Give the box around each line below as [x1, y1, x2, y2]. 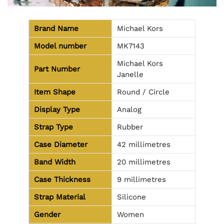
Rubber [117, 122, 143, 132]
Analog [117, 105, 141, 114]
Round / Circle [117, 87, 169, 97]
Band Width [34, 157, 75, 167]
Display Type [34, 105, 80, 114]
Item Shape [34, 87, 75, 97]
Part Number [34, 64, 80, 74]
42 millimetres [117, 140, 170, 149]
